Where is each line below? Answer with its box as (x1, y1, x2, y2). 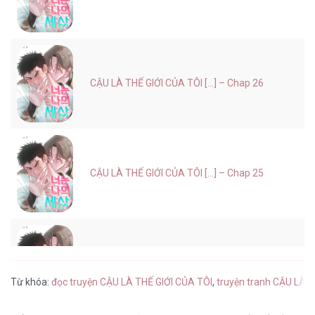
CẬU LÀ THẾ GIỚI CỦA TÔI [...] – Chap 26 (90, 77, 264, 89)
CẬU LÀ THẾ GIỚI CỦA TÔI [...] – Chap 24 (90, 257, 264, 269)
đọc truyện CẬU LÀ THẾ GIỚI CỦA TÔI (51, 276, 212, 288)
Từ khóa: (11, 276, 51, 288)
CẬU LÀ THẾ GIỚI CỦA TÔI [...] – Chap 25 (90, 167, 264, 179)
